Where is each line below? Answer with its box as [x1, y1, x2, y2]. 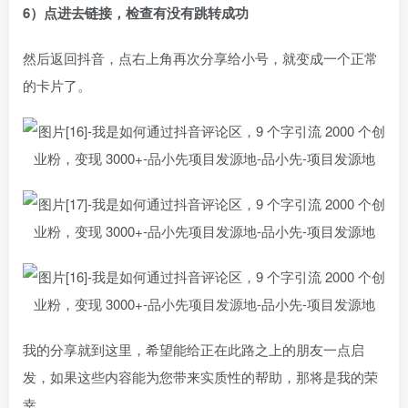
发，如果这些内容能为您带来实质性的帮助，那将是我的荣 [23, 367, 378, 386]
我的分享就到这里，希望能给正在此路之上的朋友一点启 [23, 340, 364, 359]
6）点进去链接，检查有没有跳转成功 [23, 3, 249, 23]
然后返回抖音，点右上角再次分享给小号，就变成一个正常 [23, 48, 378, 67]
